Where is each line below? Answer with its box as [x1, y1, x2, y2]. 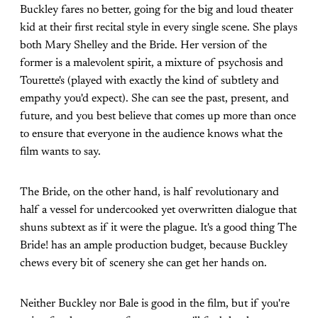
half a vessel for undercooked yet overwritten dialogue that [20, 204, 297, 216]
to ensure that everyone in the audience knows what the [20, 128, 283, 141]
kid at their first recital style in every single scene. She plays [20, 22, 297, 34]
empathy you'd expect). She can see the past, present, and [20, 93, 289, 105]
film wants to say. [20, 146, 101, 158]
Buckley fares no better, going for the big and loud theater [20, 4, 293, 16]
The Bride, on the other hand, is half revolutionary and [20, 187, 279, 199]
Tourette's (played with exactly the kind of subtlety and [20, 75, 279, 87]
